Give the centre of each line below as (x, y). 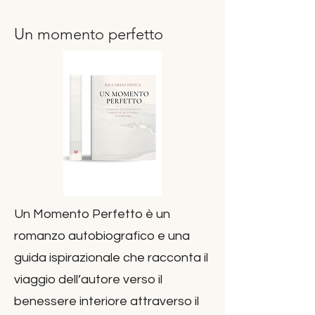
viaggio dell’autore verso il (88, 279)
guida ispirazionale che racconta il (111, 258)
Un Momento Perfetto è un (92, 214)
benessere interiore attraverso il (107, 301)
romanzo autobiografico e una (102, 236)
